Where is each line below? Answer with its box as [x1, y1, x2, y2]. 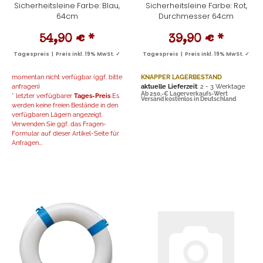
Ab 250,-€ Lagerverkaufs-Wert [141, 90, 228, 97]
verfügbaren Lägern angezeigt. [12, 110, 103, 119]
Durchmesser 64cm [159, 11, 234, 22]
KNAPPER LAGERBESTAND [141, 73, 222, 82]
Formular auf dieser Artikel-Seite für [12, 129, 119, 138]
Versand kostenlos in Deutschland [141, 96, 236, 103]
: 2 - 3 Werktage [197, 82, 245, 91]
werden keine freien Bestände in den [12, 101, 118, 110]
